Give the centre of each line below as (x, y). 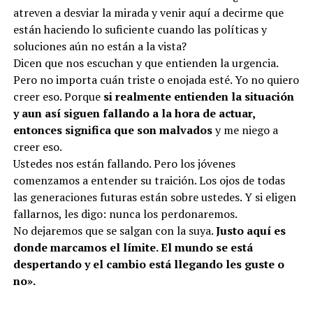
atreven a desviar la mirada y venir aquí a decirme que (148, 12)
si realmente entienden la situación (198, 96)
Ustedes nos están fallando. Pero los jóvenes (124, 163)
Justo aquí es (250, 230)
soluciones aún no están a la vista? (100, 46)
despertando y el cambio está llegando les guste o (148, 264)
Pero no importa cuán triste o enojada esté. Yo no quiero (156, 79)
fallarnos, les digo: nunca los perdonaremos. (125, 213)
